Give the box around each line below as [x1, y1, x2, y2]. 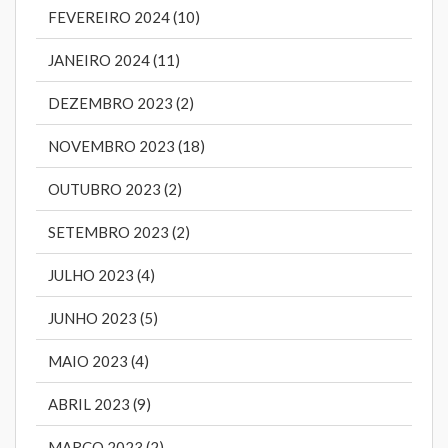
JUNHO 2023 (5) [48, 309, 158, 328]
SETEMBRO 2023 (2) [48, 223, 190, 242]
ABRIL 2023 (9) [48, 395, 151, 414]
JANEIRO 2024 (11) [48, 51, 180, 70]
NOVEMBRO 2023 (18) [48, 137, 205, 156]
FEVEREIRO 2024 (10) [48, 8, 200, 27]
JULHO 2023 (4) [48, 266, 155, 285]
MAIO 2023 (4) [48, 352, 149, 371]
